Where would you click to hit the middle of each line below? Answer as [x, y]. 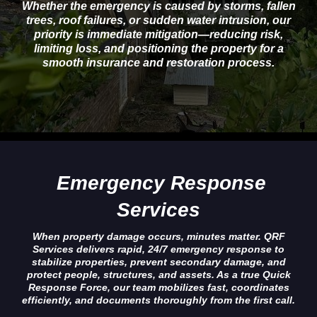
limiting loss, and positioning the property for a [158, 48]
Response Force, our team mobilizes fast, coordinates [158, 287]
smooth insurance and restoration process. [158, 63]
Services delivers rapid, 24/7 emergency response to [158, 249]
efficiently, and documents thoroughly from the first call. [158, 300]
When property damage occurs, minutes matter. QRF [158, 236]
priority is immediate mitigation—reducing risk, [158, 34]
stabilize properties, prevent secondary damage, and [158, 262]
